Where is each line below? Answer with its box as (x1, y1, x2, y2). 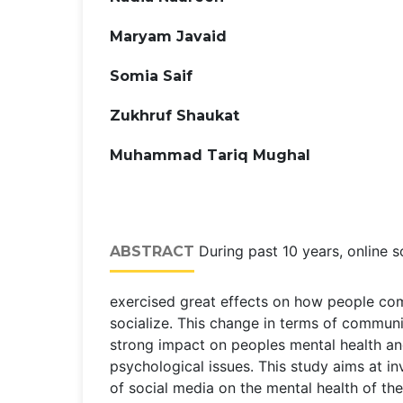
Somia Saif (110, 67, 193, 85)
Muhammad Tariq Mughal (110, 146, 310, 164)
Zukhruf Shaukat (110, 106, 239, 124)
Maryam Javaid (110, 27, 227, 45)
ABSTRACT (110, 242, 194, 260)
